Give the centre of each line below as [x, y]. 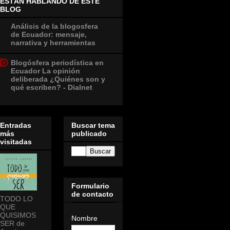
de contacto [92, 194]
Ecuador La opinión [45, 71]
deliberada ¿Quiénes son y [58, 79]
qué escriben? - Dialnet [52, 88]
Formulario [90, 186]
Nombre [84, 218]
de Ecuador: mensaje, [49, 35]
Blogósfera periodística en [57, 63]
